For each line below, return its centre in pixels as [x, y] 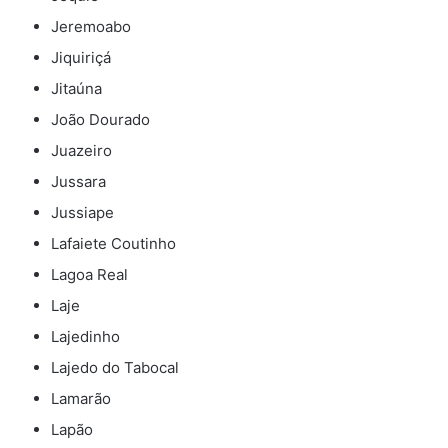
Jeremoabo [91, 27]
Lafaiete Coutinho [113, 244]
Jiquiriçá [81, 58]
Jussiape [82, 213]
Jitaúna [76, 89]
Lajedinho [85, 337]
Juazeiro [81, 151]
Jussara [78, 182]
